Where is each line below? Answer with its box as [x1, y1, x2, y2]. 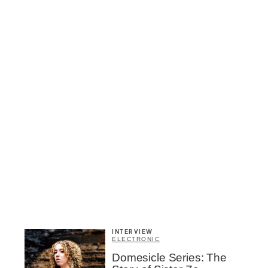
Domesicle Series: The [112, 251, 227, 264]
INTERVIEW [112, 229, 153, 235]
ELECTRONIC [112, 236, 160, 242]
